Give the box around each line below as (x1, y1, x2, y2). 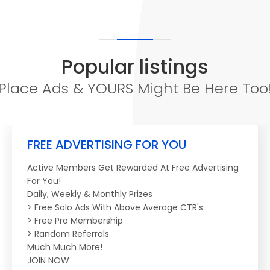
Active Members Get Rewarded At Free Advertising (27, 162, 239, 174)
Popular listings (61, 53, 209, 80)
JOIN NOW (27, 254, 69, 266)
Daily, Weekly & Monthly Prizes (27, 188, 152, 200)
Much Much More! (27, 241, 102, 253)
